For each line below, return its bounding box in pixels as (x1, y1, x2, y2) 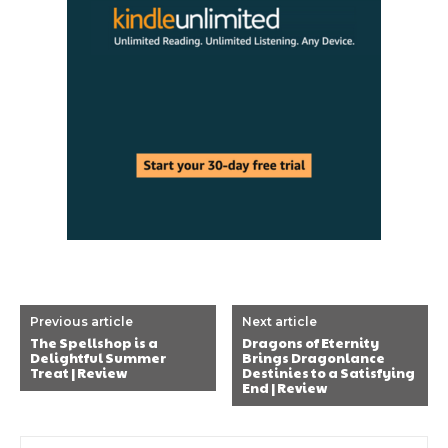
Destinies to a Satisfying (242, 364, 416, 383)
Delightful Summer (30, 349, 166, 368)
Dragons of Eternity (242, 334, 380, 353)
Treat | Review (30, 364, 127, 383)
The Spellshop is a (30, 334, 158, 353)
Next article (242, 314, 318, 330)
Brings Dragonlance (242, 349, 386, 368)
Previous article (30, 314, 133, 330)
